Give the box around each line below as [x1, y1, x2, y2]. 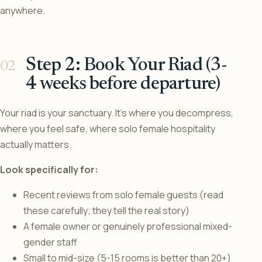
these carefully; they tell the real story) [23, 204, 189, 218]
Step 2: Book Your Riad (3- [26, 56, 227, 75]
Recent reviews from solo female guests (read [23, 188, 223, 202]
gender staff [23, 236, 77, 249]
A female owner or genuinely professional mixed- [23, 220, 232, 233]
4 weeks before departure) [26, 75, 220, 94]
